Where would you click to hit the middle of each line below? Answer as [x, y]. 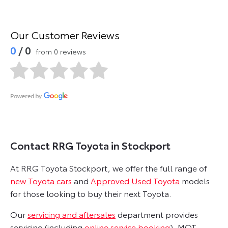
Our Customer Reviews [65, 35]
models [195, 181]
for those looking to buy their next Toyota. [91, 193]
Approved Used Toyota [135, 181]
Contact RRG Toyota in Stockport [90, 145]
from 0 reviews [61, 52]
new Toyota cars [41, 181]
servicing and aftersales [72, 214]
